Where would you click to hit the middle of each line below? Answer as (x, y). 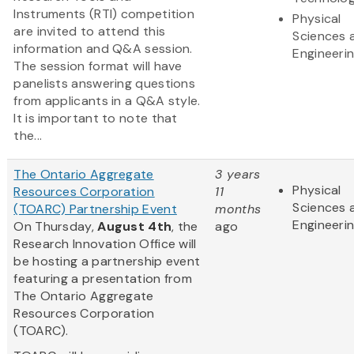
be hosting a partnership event (107, 261)
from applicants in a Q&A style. (107, 100)
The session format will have (98, 66)
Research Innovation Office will (105, 243)
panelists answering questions (105, 83)
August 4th (135, 226)
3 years (238, 174)
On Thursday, (56, 226)
